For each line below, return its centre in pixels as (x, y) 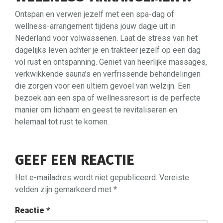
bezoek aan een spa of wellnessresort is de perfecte (108, 98)
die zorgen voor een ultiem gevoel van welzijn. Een (103, 86)
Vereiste (174, 177)
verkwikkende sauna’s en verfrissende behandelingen (108, 74)
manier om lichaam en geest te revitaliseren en (96, 110)
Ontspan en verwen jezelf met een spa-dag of (95, 14)
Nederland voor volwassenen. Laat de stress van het (106, 38)
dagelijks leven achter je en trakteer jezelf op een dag (108, 50)
